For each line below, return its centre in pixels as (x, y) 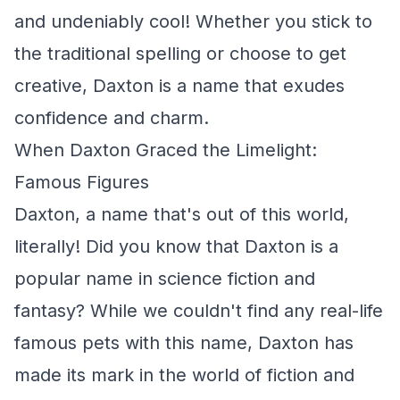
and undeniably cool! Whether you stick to (193, 21)
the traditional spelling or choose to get (180, 54)
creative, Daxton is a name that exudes (179, 86)
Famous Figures (82, 182)
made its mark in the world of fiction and (184, 375)
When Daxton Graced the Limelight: (166, 150)
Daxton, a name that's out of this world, (182, 214)
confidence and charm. (112, 118)
